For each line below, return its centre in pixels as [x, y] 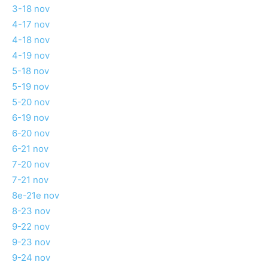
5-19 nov [31, 87]
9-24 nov [31, 258]
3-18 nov [31, 9]
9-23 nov [31, 242]
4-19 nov [31, 56]
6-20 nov [31, 133]
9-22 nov [31, 227]
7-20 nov [31, 165]
